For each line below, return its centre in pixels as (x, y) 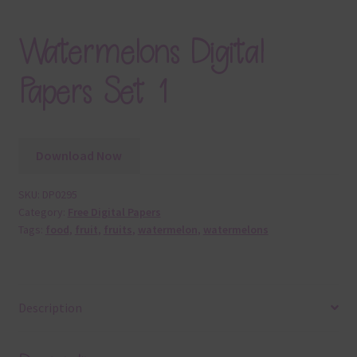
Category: (43, 212)
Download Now (79, 156)
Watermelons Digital (141, 53)
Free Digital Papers (114, 212)
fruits (118, 230)
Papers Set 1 (92, 92)
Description (50, 307)
